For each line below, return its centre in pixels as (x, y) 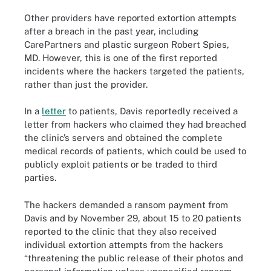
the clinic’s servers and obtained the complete (123, 138)
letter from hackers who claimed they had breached (135, 124)
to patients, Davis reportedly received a (152, 111)
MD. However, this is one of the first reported (121, 57)
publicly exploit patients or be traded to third (121, 164)
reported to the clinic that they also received (120, 231)
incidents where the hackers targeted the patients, (134, 71)
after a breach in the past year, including (111, 31)
